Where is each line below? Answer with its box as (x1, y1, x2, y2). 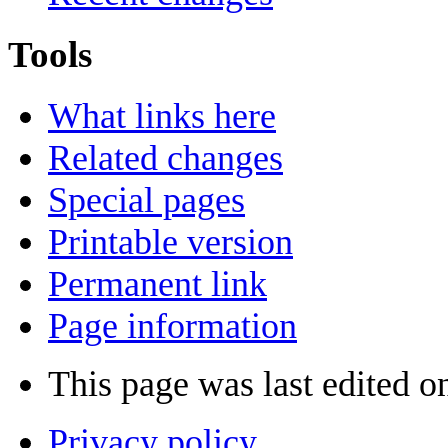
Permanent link (48, 263, 267, 304)
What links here (48, 95, 276, 136)
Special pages (48, 179, 245, 220)
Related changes (48, 137, 283, 178)
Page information (48, 305, 297, 346)
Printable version (48, 221, 293, 262)
